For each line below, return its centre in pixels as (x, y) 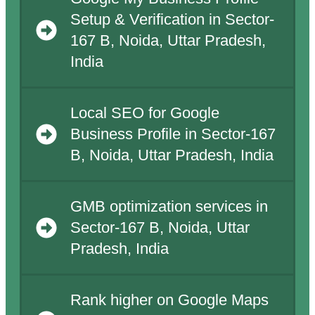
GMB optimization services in (169, 207)
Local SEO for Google (144, 114)
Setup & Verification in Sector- (172, 20)
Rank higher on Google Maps (169, 301)
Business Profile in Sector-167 (173, 135)
